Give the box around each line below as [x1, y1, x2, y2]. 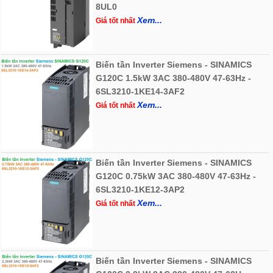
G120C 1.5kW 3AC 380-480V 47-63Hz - [96, 73, 252, 83]
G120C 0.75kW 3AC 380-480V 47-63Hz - [96, 171, 257, 182]
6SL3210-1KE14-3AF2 [96, 87, 185, 97]
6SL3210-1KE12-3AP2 [96, 185, 185, 195]
